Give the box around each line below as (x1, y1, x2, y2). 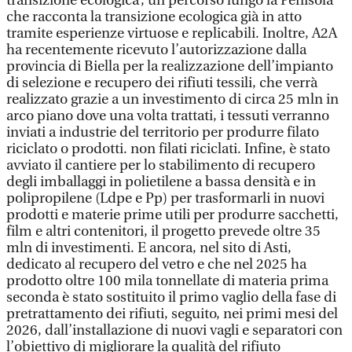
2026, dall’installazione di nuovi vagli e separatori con (6, 322, 343, 339)
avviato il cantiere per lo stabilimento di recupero (6, 157, 315, 174)
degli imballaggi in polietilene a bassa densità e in (6, 174, 316, 190)
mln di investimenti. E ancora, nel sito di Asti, (6, 240, 291, 256)
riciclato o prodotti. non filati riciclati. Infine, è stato (6, 141, 330, 157)
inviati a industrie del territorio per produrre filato (6, 124, 319, 141)
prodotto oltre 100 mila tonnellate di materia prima (6, 273, 328, 289)
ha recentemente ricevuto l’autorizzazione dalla (6, 42, 306, 58)
